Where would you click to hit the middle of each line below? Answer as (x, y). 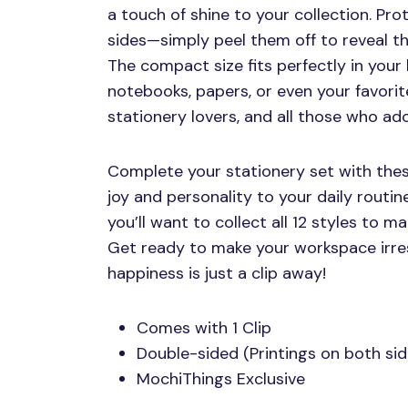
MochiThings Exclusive (221, 379)
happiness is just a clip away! (217, 274)
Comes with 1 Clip (204, 328)
